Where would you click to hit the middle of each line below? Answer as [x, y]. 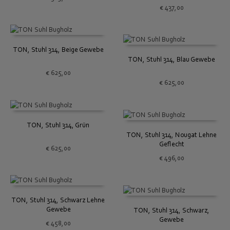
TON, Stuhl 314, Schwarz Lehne [59, 200]
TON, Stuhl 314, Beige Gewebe [58, 50]
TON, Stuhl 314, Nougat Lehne [171, 135]
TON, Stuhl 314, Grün [59, 125]
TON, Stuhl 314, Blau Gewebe [171, 60]
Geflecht [171, 145]
